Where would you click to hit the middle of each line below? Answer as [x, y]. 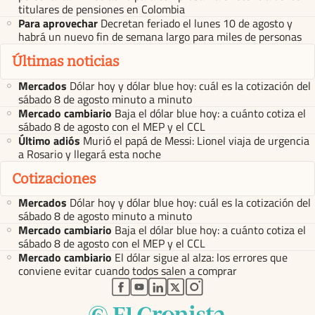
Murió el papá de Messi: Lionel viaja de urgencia [196, 140]
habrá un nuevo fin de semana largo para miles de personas [160, 37]
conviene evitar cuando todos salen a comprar [128, 271]
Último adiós [49, 140]
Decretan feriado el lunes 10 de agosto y [197, 24]
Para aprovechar [58, 24]
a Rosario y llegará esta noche [90, 154]
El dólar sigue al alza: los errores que [201, 258]
